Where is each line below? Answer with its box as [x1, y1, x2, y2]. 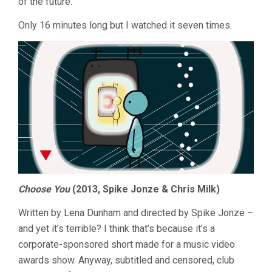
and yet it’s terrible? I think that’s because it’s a [18, 223, 215, 235]
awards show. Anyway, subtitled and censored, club [18, 254, 234, 267]
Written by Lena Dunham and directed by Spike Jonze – [18, 207, 253, 219]
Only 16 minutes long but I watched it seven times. [18, 19, 232, 31]
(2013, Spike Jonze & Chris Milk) [70, 183, 220, 195]
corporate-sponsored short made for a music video [18, 239, 235, 251]
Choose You [18, 183, 70, 195]
